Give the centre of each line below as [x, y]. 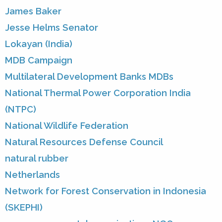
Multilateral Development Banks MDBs [89, 77]
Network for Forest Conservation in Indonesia [106, 191]
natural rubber [37, 159]
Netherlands [32, 175]
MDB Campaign [39, 60]
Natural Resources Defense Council [84, 142]
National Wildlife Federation [67, 126]
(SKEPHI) [24, 208]
